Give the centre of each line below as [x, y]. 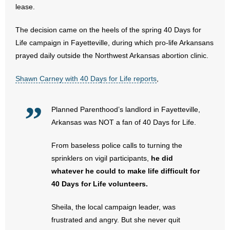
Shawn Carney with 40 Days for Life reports [86, 79]
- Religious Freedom [55, 93]
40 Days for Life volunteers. [100, 184]
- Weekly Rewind [49, 164]
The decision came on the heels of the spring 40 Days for [108, 30]
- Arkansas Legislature [57, 46]
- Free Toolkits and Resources [70, 212]
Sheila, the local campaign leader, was [113, 207]
